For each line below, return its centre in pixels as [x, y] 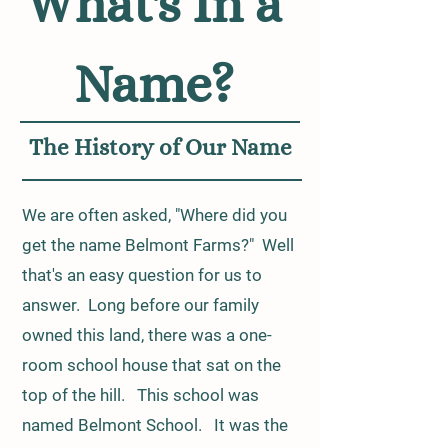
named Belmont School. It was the [155, 424]
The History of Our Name [160, 146]
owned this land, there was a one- [147, 334]
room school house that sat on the [151, 364]
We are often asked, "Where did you [154, 214]
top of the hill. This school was [140, 394]
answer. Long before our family [140, 304]
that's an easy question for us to [142, 274]
